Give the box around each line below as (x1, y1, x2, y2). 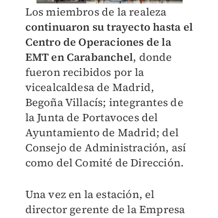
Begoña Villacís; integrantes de (25, 95, 183, 110)
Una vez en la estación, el (25, 187, 155, 202)
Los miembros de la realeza (25, 4, 167, 19)
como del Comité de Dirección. (25, 155, 184, 170)
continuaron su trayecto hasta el (25, 19, 193, 35)
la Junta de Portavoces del (25, 110, 158, 125)
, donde (133, 50, 172, 65)
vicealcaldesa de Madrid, (25, 80, 155, 95)
